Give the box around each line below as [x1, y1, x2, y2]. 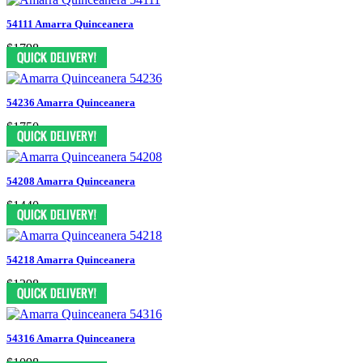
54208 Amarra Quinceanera [6, 174, 135, 187]
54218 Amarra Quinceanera [6, 253, 135, 266]
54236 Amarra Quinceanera [6, 96, 135, 109]
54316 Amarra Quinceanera [6, 331, 135, 344]
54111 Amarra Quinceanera [6, 17, 134, 30]
